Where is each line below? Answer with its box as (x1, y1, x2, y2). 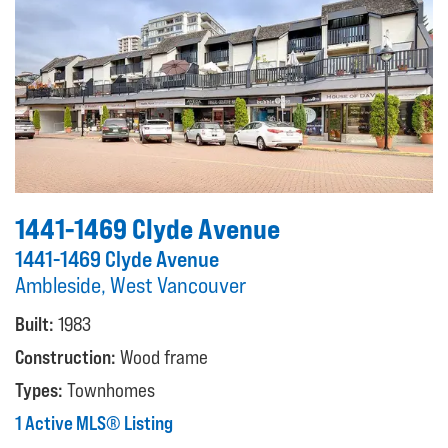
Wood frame (120, 345, 208, 368)
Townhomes (67, 378, 155, 401)
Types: (15, 378, 63, 401)
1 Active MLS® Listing (15, 411, 173, 434)
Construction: (15, 345, 116, 368)
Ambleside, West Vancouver (15, 271, 246, 298)
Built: (15, 312, 54, 335)
